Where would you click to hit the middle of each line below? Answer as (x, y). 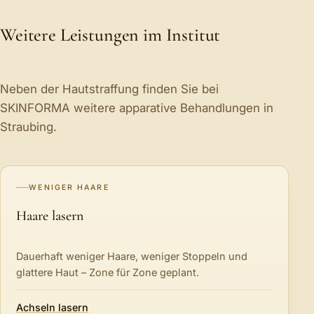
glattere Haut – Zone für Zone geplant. (108, 273)
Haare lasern (50, 216)
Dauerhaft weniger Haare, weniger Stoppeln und (132, 257)
